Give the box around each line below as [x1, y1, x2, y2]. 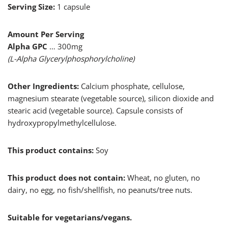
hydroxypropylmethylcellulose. [8, 118, 117, 128]
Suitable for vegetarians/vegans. [8, 212, 132, 223]
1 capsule [55, 2, 90, 12]
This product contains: [8, 145, 94, 156]
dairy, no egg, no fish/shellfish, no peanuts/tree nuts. [8, 185, 192, 195]
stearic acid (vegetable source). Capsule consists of [8, 105, 183, 116]
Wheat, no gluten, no [125, 173, 200, 183]
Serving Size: [8, 2, 55, 12]
